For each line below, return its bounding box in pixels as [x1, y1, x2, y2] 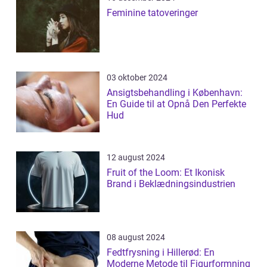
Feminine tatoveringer [107, 7, 198, 19]
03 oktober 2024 [107, 73, 167, 83]
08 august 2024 [107, 232, 165, 243]
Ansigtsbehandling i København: [107, 87, 243, 99]
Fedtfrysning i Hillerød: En [107, 247, 215, 259]
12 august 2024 [107, 153, 165, 163]
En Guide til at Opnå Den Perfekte [107, 98, 246, 110]
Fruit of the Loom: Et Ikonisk [107, 167, 225, 179]
